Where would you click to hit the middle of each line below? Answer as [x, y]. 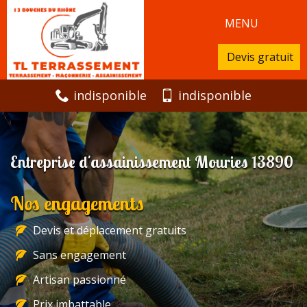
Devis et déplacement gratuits [110, 231]
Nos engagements [77, 204]
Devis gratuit [260, 57]
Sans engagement [79, 255]
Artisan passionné [79, 280]
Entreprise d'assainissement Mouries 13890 [152, 162]
